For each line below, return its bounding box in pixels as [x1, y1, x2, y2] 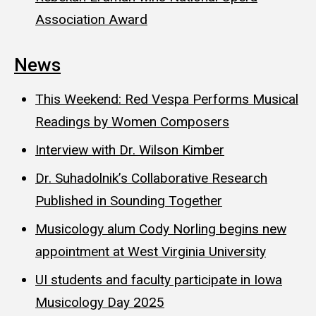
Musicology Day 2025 [35, 294, 164, 311]
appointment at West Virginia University [35, 243, 266, 260]
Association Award [35, 11, 147, 28]
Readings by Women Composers [35, 114, 229, 130]
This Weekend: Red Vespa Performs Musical [35, 91, 298, 108]
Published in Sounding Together [35, 193, 222, 209]
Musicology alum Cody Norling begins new [35, 221, 286, 238]
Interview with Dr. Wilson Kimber [35, 142, 224, 159]
